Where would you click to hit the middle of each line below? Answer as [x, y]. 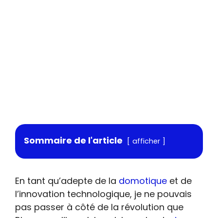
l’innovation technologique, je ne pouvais [104, 194]
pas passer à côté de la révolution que [100, 207]
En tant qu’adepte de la [67, 181]
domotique [143, 181]
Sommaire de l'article [73, 140]
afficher [146, 141]
